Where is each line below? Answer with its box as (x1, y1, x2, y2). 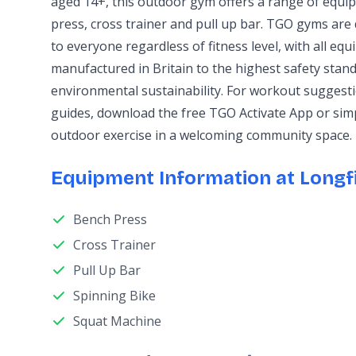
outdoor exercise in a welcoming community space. (51, 126, 352, 144)
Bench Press (73, 211, 147, 228)
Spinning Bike (73, 287, 156, 304)
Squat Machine (73, 312, 161, 330)
